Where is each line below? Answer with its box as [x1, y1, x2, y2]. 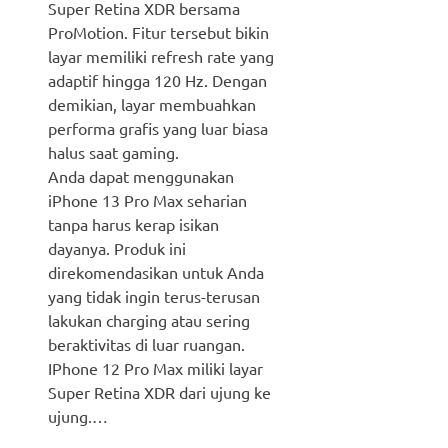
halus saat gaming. [48, 142, 179, 163]
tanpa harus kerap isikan [48, 214, 219, 235]
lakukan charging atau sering [48, 310, 250, 331]
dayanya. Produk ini [48, 238, 186, 259]
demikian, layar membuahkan [48, 94, 256, 115]
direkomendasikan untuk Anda [48, 262, 264, 283]
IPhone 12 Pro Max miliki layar [48, 358, 263, 379]
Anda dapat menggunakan [48, 166, 234, 187]
